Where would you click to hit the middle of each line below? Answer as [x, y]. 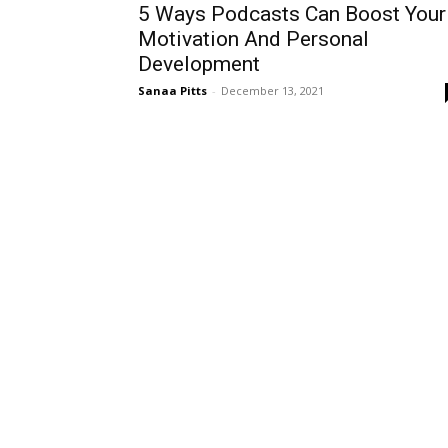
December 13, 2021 [272, 90]
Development [199, 64]
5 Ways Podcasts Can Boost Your [292, 14]
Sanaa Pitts [172, 90]
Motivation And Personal [253, 39]
